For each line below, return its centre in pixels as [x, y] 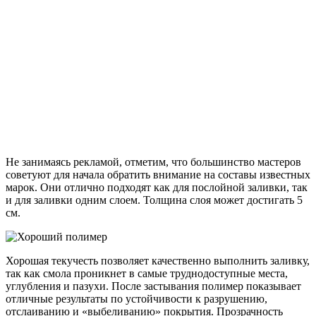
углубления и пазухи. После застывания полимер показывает [153, 286]
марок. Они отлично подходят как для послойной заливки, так [157, 188]
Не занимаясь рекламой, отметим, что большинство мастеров [153, 162]
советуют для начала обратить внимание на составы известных [158, 175]
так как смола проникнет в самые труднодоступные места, [147, 274]
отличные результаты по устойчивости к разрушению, [136, 299]
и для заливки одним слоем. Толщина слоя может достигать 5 [154, 200]
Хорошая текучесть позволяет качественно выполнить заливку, [158, 261]
